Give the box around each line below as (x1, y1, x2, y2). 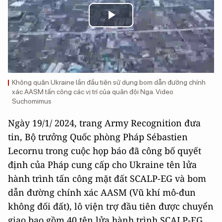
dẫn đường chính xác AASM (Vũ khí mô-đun (8, 186, 196, 198)
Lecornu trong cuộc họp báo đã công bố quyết (8, 145, 201, 157)
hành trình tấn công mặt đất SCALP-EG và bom (8, 172, 206, 184)
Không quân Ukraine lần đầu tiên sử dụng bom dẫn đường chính (12, 78, 206, 86)
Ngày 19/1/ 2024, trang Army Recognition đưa (8, 117, 201, 129)
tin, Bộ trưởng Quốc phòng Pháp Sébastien (8, 131, 188, 143)
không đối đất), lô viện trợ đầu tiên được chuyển (8, 200, 214, 212)
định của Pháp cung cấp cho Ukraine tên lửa (8, 159, 197, 170)
